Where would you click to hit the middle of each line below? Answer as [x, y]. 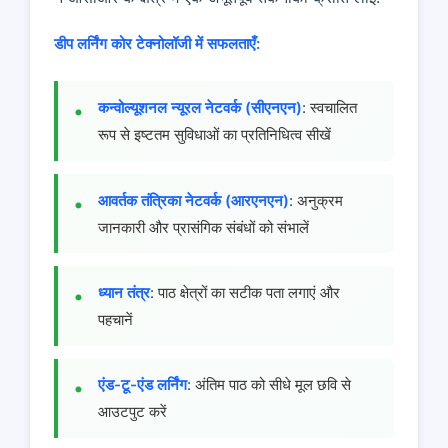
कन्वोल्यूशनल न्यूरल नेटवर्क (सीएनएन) [200, 108]
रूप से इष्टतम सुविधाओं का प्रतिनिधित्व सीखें [214, 135]
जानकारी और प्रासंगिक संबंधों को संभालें [203, 227]
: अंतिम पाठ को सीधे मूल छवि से [269, 385]
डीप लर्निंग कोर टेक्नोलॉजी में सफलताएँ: [157, 44]
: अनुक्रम [316, 200]
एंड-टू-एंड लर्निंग [142, 385]
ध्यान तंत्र [124, 293]
